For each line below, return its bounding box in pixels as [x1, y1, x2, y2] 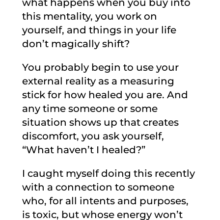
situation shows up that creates [22, 116, 179, 128]
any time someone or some [22, 103, 158, 114]
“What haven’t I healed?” [22, 144, 145, 156]
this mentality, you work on [22, 10, 157, 22]
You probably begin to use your [22, 61, 179, 73]
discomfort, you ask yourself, [22, 130, 164, 142]
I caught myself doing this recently [22, 167, 195, 179]
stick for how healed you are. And [22, 89, 188, 101]
